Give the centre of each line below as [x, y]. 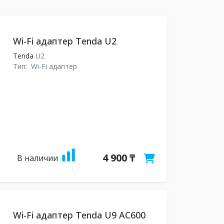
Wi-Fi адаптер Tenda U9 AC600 [79, 215]
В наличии [37, 158]
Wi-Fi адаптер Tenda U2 [64, 41]
